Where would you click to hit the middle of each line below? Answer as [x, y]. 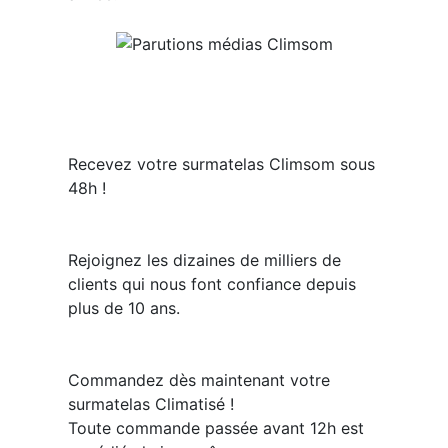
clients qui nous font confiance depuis [211, 283]
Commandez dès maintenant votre [198, 379]
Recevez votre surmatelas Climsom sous [221, 163]
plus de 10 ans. [123, 307]
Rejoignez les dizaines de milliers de [204, 259]
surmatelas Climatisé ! [150, 403]
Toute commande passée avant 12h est [215, 427]
